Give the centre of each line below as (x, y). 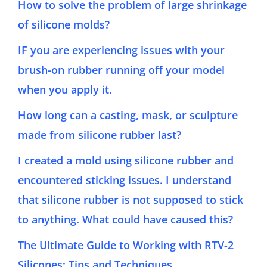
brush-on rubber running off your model (121, 70)
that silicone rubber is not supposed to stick (131, 200)
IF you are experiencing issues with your (121, 50)
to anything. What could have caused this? (125, 220)
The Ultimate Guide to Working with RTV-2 (126, 245)
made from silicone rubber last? (100, 135)
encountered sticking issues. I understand (125, 180)
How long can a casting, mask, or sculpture (128, 115)
